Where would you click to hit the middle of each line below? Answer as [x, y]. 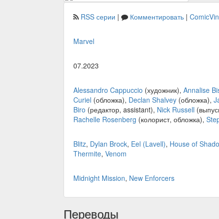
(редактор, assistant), [121, 109]
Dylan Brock [109, 143]
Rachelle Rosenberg [105, 119]
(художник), [163, 90]
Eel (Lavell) [148, 143]
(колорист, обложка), [171, 119]
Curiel [82, 99]
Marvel [84, 41]
